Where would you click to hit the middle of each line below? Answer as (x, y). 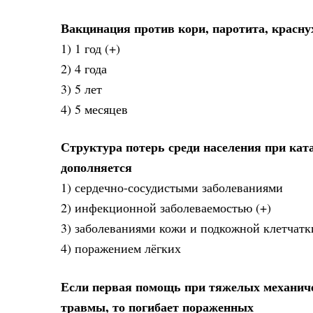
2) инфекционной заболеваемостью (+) (166, 208)
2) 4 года (84, 68)
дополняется (96, 167)
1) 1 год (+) (90, 48)
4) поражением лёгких (121, 248)
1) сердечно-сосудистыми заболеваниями (172, 188)
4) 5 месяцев (94, 109)
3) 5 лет (81, 88)
